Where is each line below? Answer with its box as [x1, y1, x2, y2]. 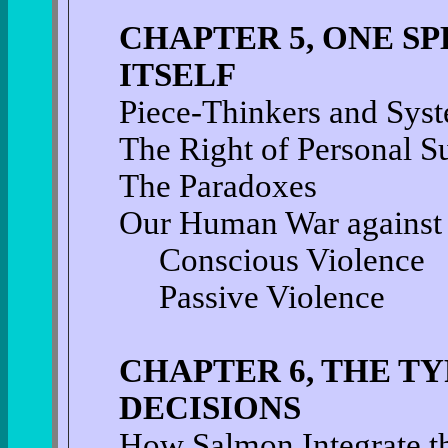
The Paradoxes [118, 168, 317, 204]
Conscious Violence [158, 242, 425, 278]
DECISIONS [118, 390, 301, 426]
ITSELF [118, 57, 236, 93]
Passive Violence [158, 279, 385, 315]
